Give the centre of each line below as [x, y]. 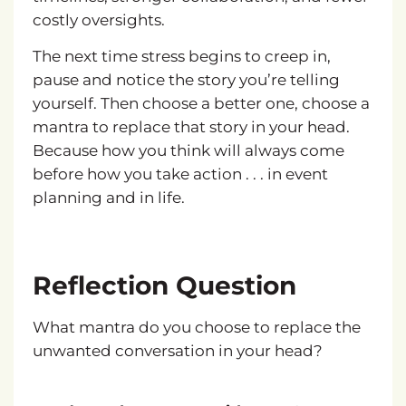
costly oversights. [98, 19]
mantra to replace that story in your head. [191, 127]
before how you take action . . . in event [180, 174]
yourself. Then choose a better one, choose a [201, 104]
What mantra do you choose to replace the [196, 328]
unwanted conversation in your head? [177, 351]
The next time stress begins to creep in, [181, 57]
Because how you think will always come [188, 151]
